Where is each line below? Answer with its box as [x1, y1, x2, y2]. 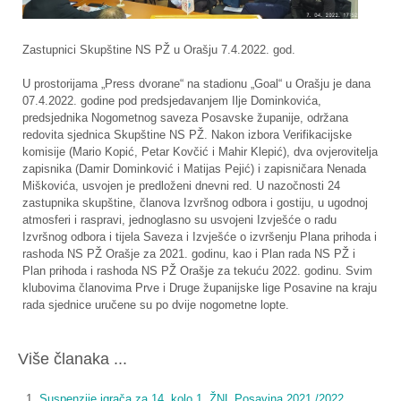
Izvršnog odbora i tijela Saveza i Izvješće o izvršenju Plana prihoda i [22, 229, 377, 243]
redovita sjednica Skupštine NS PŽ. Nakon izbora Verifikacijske [22, 127, 352, 141]
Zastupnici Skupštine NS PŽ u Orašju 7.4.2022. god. [22, 42, 295, 56]
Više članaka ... [18, 349, 127, 368]
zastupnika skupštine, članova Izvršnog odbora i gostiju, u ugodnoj [22, 195, 368, 209]
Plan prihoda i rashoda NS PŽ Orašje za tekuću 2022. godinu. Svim [22, 263, 372, 277]
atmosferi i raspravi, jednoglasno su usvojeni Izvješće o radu [22, 212, 337, 226]
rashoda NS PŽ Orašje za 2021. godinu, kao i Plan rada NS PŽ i [22, 246, 355, 260]
